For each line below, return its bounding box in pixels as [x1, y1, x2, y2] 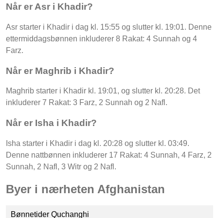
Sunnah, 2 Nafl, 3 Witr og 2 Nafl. [6, 162, 116, 171]
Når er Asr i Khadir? [6, 1, 93, 12]
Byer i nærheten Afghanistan [6, 182, 165, 196]
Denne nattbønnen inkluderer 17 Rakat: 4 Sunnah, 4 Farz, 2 [6, 150, 212, 159]
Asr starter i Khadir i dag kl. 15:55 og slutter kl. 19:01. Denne [6, 22, 212, 31]
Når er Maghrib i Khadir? [6, 65, 114, 76]
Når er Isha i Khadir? [6, 117, 97, 128]
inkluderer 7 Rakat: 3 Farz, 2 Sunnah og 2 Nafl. [6, 98, 167, 107]
